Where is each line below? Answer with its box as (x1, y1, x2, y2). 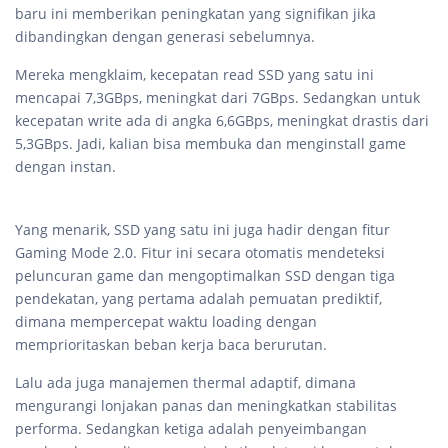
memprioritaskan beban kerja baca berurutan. (15, 335, 327, 355)
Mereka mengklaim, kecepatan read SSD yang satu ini (15, 65, 374, 85)
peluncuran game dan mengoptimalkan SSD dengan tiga (15, 266, 395, 286)
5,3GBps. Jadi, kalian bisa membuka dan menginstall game (15, 134, 406, 154)
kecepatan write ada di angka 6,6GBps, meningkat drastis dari (15, 111, 429, 131)
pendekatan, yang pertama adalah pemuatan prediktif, (15, 289, 382, 309)
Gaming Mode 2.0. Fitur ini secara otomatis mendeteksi (15, 243, 385, 263)
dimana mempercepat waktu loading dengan (15, 312, 317, 332)
